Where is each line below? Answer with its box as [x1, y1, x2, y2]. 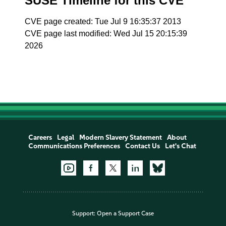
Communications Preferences [28, 142, 120, 150]
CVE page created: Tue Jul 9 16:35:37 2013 [25, 17, 182, 26]
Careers [28, 133, 52, 142]
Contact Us [125, 142, 160, 150]
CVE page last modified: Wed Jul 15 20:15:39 [25, 29, 188, 38]
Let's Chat [164, 142, 196, 150]
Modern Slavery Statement [79, 133, 162, 142]
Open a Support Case [97, 210, 154, 217]
